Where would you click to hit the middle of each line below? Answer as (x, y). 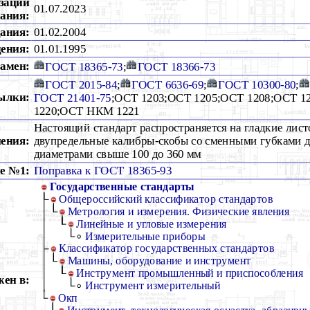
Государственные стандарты (122, 186)
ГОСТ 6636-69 (168, 85)
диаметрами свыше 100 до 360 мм (117, 153)
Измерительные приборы (145, 236)
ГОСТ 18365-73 (84, 66)
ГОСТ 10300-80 (257, 85)
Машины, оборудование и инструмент (159, 261)
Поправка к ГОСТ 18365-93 (102, 170)
